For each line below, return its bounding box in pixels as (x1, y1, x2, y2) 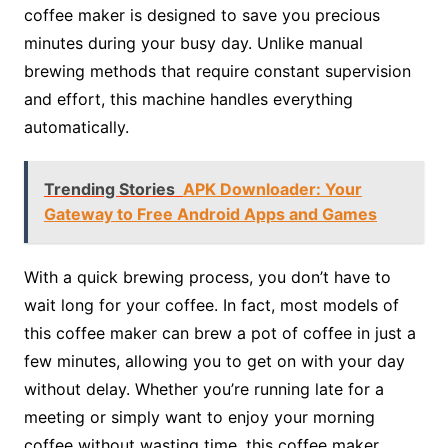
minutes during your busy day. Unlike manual (23, 33, 363, 54)
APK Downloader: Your (182, 179, 362, 200)
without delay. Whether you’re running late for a (23, 379, 384, 400)
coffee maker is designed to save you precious (23, 5, 380, 26)
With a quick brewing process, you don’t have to (23, 267, 391, 288)
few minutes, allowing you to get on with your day (23, 351, 405, 372)
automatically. (23, 117, 129, 138)
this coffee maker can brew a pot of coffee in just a (23, 323, 416, 344)
